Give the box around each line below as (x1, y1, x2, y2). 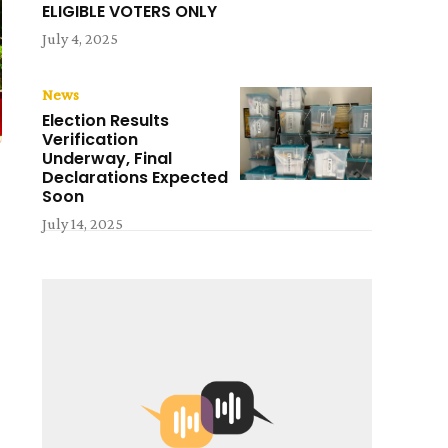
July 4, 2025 (42, 30, 119, 48)
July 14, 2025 (42, 215, 124, 233)
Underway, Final (42, 147, 173, 171)
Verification (42, 128, 139, 152)
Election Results (42, 109, 170, 133)
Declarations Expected (42, 166, 229, 190)
